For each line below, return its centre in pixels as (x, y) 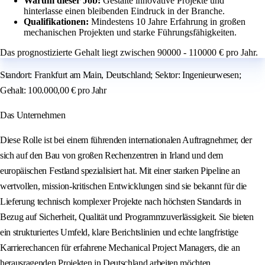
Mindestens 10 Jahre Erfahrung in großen (168, 22)
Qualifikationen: (57, 22)
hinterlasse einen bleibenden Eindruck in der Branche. (124, 11)
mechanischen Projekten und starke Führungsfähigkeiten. (130, 33)
